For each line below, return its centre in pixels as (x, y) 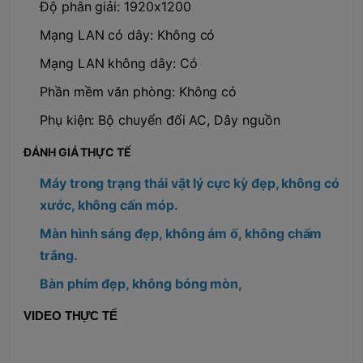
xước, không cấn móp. (109, 205)
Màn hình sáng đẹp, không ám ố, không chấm (181, 233)
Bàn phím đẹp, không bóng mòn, (141, 283)
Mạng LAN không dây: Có (119, 63)
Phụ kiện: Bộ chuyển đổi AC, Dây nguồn (160, 120)
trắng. (59, 255)
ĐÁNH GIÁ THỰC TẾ (77, 152)
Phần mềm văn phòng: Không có (139, 91)
